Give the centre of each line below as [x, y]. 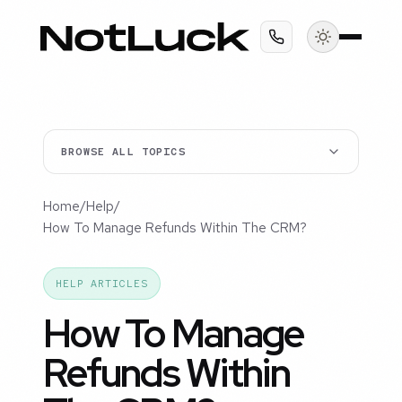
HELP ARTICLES [101, 284]
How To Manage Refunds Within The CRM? [175, 228]
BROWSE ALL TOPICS [123, 152]
